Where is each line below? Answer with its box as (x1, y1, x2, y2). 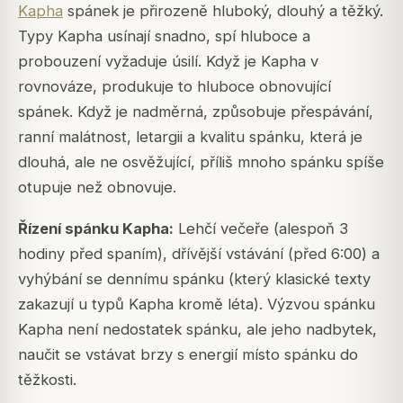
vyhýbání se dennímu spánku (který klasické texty (18, 269, 371, 288)
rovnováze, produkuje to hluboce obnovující (18, 76, 331, 95)
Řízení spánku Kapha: (18, 219, 174, 237)
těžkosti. (18, 370, 76, 389)
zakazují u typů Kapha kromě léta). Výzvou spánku (18, 294, 375, 313)
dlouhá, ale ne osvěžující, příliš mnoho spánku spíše (18, 152, 384, 171)
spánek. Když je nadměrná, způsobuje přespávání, (18, 102, 373, 121)
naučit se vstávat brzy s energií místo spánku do (18, 345, 358, 363)
